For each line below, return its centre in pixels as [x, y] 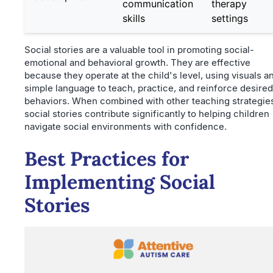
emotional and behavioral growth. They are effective [137, 62]
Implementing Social [120, 182]
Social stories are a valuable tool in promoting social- [139, 49]
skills [134, 18]
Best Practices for [107, 158]
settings [230, 18]
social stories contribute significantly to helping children [147, 113]
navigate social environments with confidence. [126, 126]
